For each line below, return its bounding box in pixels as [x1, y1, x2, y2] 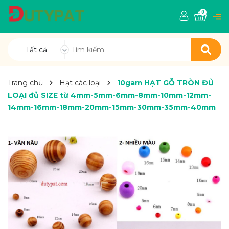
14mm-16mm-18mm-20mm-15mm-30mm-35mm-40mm [8, 103, 216, 112]
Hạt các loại [59, 78, 101, 87]
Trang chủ [8, 78, 43, 87]
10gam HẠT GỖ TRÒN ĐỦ [117, 78, 214, 87]
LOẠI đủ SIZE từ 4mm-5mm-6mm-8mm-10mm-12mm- [8, 90, 211, 100]
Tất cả [26, 45, 47, 54]
